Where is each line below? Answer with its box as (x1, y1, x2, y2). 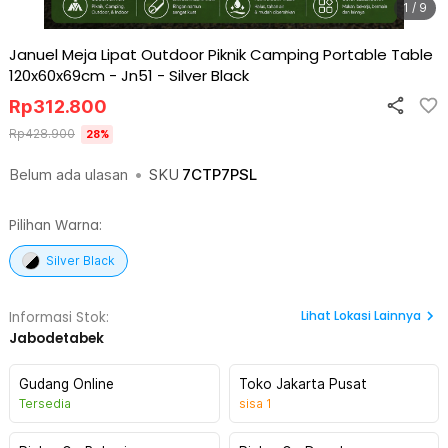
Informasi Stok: (9, 308, 109, 327)
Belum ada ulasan (9, 165, 128, 184)
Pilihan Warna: (9, 216, 102, 235)
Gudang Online (19, 376, 114, 392)
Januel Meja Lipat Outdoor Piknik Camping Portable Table (9, 44, 433, 65)
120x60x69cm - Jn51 (9, 65, 153, 86)
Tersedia (19, 396, 71, 411)
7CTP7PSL (182, 165, 257, 184)
